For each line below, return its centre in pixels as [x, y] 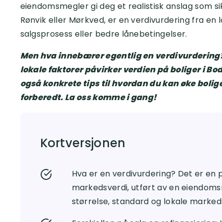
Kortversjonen [83, 143]
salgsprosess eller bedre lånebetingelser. [104, 34]
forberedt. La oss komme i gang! [88, 97]
